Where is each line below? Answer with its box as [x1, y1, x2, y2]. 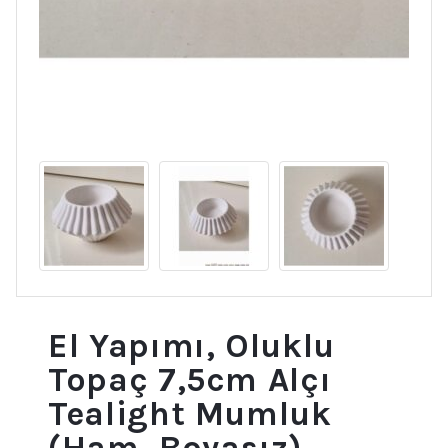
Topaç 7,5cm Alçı [48, 359, 332, 400]
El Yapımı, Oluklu [48, 325, 336, 366]
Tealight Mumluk [48, 393, 332, 434]
